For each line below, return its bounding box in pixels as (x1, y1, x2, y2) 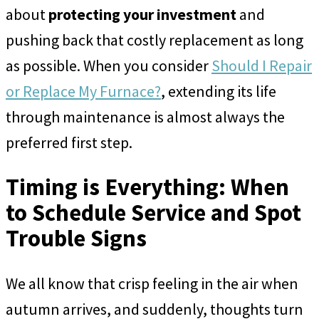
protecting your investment (48, 4, 236, 24)
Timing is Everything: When (6, 172, 289, 202)
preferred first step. (6, 132, 132, 152)
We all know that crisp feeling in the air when (6, 273, 298, 294)
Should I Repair (211, 55, 312, 75)
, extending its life (161, 80, 276, 101)
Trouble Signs (6, 223, 147, 253)
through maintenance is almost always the (6, 106, 285, 127)
